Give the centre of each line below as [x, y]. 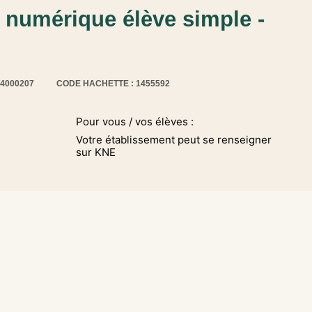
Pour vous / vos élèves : [135, 122]
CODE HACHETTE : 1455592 [113, 84]
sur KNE [96, 152]
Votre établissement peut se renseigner [174, 140]
